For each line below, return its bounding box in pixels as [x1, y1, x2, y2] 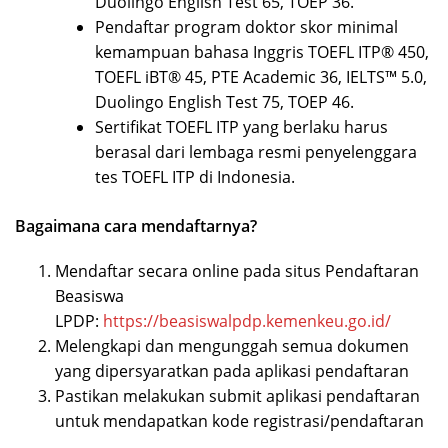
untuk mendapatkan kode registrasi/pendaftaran [55, 410, 424, 433]
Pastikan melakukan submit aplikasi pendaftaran [55, 385, 420, 408]
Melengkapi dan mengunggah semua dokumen [55, 335, 409, 358]
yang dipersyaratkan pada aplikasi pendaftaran [55, 360, 409, 383]
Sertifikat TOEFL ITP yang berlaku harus [95, 116, 388, 139]
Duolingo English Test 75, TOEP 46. [95, 91, 354, 114]
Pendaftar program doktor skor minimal [95, 16, 398, 39]
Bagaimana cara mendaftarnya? [15, 215, 257, 238]
